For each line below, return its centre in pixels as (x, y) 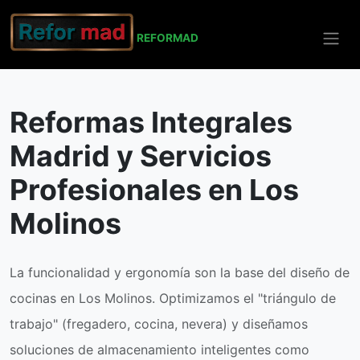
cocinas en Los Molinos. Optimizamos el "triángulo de (173, 298)
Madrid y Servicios (141, 156)
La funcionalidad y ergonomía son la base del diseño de (180, 272)
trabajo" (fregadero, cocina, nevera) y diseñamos (159, 324)
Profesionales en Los (154, 190)
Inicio (22, 54)
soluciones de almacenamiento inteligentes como (160, 350)
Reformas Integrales (151, 122)
